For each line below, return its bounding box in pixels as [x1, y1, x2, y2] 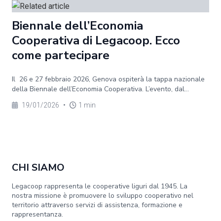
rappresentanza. [12, 210, 63, 219]
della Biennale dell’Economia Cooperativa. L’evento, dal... [12, 84, 189, 94]
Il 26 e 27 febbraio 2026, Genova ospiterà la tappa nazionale [12, 74, 205, 84]
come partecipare [12, 47, 110, 63]
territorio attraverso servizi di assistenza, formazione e [12, 200, 183, 210]
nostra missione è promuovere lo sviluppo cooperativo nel [12, 191, 193, 200]
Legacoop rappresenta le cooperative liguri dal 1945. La [12, 182, 187, 191]
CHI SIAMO [12, 161, 65, 174]
